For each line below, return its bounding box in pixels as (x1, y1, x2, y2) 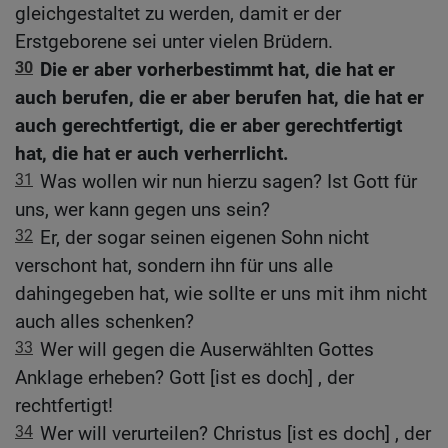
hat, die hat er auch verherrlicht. (15, 141, 289, 165)
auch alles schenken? (15, 309, 194, 333)
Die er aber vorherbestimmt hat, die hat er (40, 57, 395, 81)
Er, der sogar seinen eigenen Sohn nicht (40, 225, 369, 249)
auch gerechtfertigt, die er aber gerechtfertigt (15, 113, 402, 137)
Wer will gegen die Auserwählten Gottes (40, 337, 374, 361)
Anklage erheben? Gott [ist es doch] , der (15, 365, 354, 389)
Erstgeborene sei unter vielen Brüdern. (15, 29, 333, 53)
